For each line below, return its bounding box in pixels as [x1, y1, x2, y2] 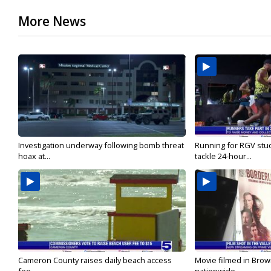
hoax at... [18, 151, 50, 162]
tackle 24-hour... [194, 151, 252, 162]
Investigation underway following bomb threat [18, 140, 184, 151]
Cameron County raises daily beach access [18, 255, 172, 266]
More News [18, 13, 86, 30]
